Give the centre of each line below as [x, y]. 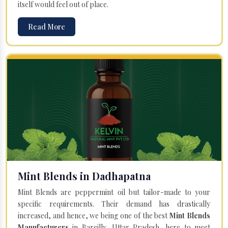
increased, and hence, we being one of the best [94, 215]
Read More [47, 26]
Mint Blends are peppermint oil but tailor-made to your [114, 192]
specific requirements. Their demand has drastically [114, 204]
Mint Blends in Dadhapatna [84, 176]
